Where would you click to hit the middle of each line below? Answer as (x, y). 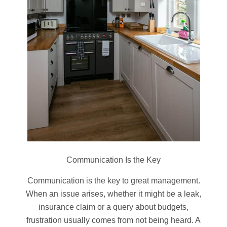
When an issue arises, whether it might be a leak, (113, 194)
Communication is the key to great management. (113, 180)
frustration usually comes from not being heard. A (113, 220)
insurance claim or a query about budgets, (113, 207)
